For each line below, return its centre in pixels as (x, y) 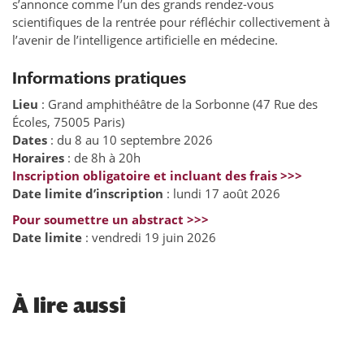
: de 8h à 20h (102, 158)
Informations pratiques (99, 78)
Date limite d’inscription (88, 194)
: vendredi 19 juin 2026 (149, 238)
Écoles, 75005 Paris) (68, 122)
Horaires (38, 158)
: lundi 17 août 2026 (222, 194)
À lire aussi (69, 306)
